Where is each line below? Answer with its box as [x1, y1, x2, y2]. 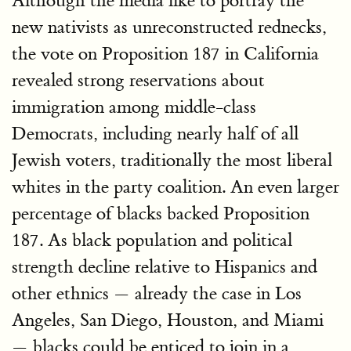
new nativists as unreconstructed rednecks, [12, 16, 327, 39]
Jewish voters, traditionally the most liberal [12, 149, 332, 172]
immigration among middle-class [12, 96, 256, 119]
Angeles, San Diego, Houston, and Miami [12, 309, 324, 332]
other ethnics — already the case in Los [12, 282, 302, 306]
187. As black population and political [12, 229, 292, 252]
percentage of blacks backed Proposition [12, 202, 309, 226]
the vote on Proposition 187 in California [12, 42, 319, 66]
